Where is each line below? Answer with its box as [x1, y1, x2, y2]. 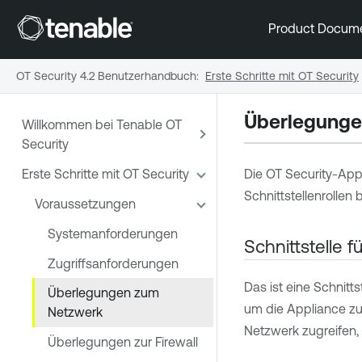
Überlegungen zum [48, 285, 159, 301]
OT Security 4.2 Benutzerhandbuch [16, 69, 196, 82]
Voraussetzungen [35, 196, 136, 211]
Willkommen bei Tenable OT [22, 117, 182, 133]
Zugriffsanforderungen [48, 255, 179, 271]
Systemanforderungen [48, 225, 178, 241]
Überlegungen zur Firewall [48, 335, 198, 350]
